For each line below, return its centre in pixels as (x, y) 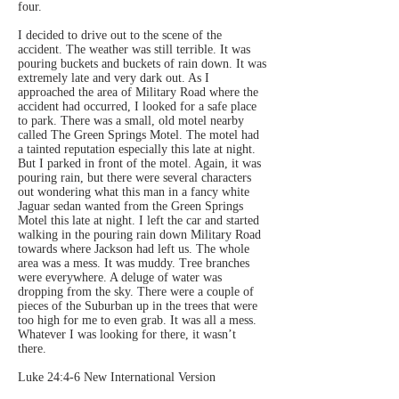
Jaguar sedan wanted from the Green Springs (130, 206)
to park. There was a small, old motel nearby (131, 121)
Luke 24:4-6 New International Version (117, 377)
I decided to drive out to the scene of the (120, 35)
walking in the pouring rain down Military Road (139, 235)
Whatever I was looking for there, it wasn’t (127, 334)
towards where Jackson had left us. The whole (134, 249)
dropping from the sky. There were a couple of (136, 292)
